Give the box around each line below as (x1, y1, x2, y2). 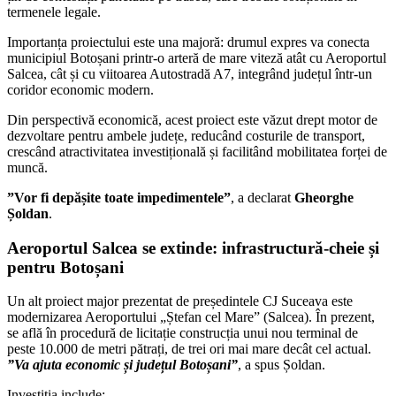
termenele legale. (7, 4, 101, 19)
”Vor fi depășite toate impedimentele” (7, 189, 231, 205)
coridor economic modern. (7, 81, 154, 97)
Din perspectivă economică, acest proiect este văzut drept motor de (7, 111, 377, 127)
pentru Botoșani (7, 257, 124, 277)
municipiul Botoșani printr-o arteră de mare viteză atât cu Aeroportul (7, 49, 386, 65)
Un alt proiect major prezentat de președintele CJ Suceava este (7, 293, 353, 309)
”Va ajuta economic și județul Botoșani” (7, 357, 238, 373)
